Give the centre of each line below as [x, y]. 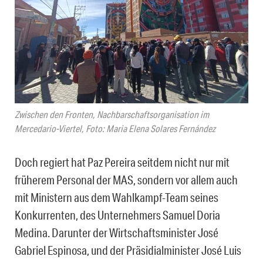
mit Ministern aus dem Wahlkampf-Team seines [117, 198]
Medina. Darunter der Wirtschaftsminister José [117, 233]
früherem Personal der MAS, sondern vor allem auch [126, 180]
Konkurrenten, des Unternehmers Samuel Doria [117, 215]
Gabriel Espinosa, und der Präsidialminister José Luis [128, 250]
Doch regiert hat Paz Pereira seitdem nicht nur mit [122, 162]
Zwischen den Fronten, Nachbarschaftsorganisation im [112, 114]
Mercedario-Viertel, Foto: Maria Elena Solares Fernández [115, 129]
